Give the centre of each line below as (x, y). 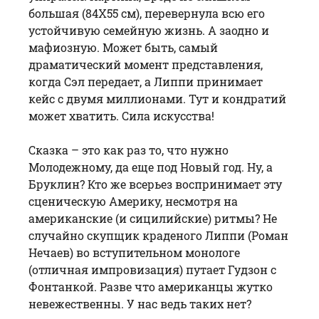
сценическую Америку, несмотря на (133, 201)
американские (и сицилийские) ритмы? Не (153, 218)
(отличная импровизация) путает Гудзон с (152, 269)
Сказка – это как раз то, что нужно (129, 150)
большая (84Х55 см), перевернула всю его (147, 13)
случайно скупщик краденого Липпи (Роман (158, 235)
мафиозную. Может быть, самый (123, 47)
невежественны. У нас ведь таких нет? (140, 303)
